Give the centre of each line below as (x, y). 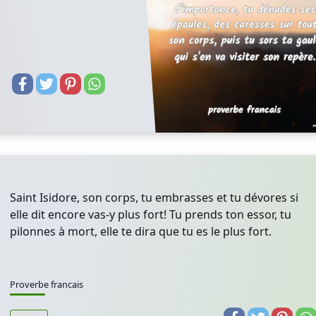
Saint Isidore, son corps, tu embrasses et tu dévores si (154, 197)
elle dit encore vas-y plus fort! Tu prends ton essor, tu (151, 214)
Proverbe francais (47, 284)
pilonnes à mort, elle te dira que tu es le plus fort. (141, 231)
